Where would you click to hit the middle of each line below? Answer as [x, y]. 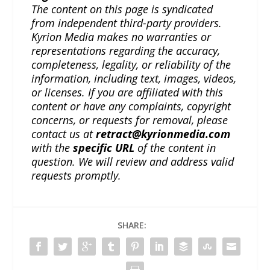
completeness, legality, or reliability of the [131, 65]
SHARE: [132, 225]
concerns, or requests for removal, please [130, 120]
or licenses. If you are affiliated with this [127, 93]
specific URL [104, 148]
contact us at [64, 134]
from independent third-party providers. [127, 23]
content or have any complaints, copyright [131, 106]
